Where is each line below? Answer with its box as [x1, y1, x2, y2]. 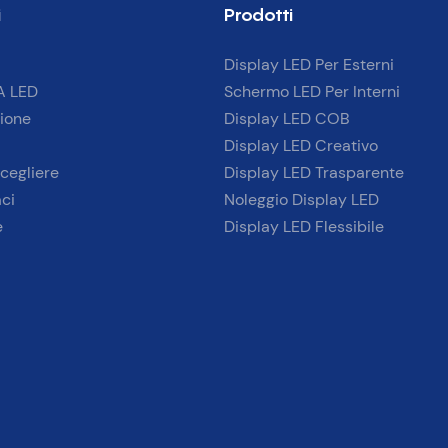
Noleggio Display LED [224, 189, 379, 211]
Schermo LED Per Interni [224, 81, 400, 103]
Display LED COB [224, 108, 350, 130]
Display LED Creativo [224, 135, 378, 157]
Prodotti [224, 3, 293, 25]
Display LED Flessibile [224, 216, 384, 238]
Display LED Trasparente [224, 162, 404, 184]
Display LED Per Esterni [224, 54, 394, 76]
